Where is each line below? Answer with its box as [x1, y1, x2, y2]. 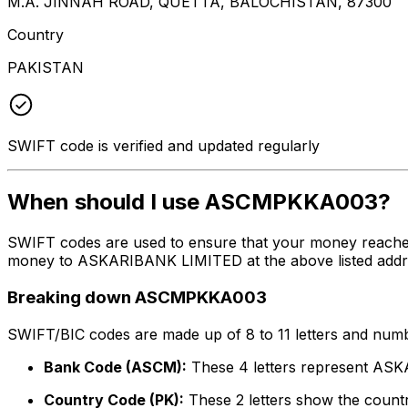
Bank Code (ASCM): [44, 357, 187, 376]
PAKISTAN [7, 57, 84, 76]
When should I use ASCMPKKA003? [7, 189, 391, 216]
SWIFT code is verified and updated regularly [7, 136, 320, 155]
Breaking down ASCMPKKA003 [7, 287, 267, 309]
